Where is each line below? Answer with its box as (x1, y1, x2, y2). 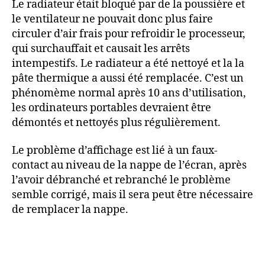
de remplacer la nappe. (12, 203, 128, 216)
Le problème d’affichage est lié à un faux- (12, 144, 218, 157)
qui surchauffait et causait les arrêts (12, 41, 190, 56)
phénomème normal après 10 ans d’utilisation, (12, 86, 246, 100)
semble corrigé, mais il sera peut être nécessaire (12, 188, 253, 202)
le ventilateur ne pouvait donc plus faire (12, 12, 213, 26)
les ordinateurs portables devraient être (12, 101, 211, 115)
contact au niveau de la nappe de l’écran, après (12, 159, 247, 172)
